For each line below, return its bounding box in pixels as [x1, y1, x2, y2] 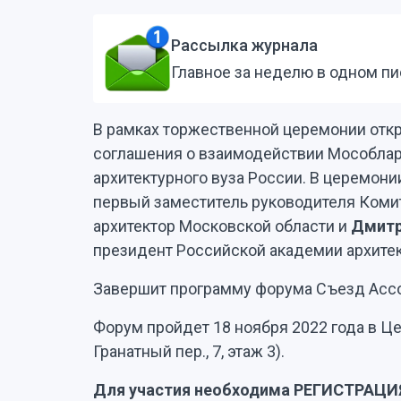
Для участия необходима [93, 380, 290, 399]
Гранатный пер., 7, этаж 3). [93, 342, 285, 361]
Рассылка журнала [171, 35, 318, 55]
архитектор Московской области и [93, 217, 351, 235]
